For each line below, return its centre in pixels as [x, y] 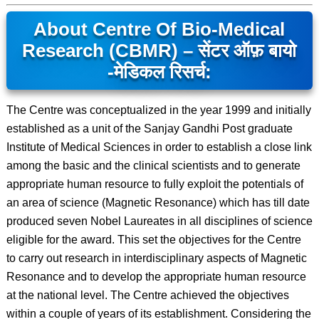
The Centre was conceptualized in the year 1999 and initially [158, 110]
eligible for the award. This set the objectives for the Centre [153, 240]
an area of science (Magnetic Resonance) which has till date [158, 203]
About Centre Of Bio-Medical [159, 29]
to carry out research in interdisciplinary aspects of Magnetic [156, 258]
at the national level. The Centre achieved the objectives [147, 295]
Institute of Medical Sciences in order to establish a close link [159, 147]
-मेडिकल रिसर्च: [159, 72]
